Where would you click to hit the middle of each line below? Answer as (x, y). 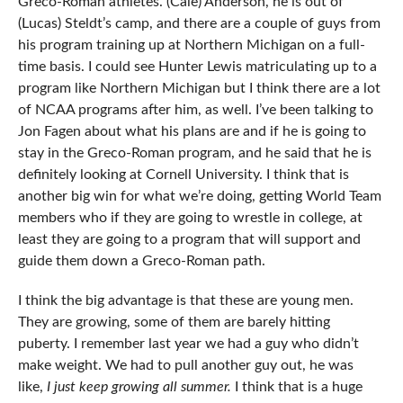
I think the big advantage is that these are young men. (185, 301)
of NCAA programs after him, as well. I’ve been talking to (195, 110)
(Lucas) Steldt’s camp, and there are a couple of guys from (199, 24)
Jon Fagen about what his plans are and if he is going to (192, 132)
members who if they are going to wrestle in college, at (190, 218)
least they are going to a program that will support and (189, 240)
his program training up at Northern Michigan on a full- (191, 45)
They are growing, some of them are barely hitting (174, 322)
